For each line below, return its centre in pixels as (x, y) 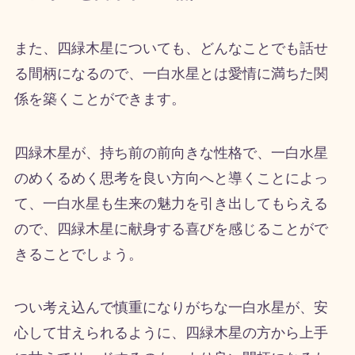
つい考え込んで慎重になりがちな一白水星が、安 (171, 308)
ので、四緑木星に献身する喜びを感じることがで (171, 229)
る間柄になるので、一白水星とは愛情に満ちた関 (171, 73)
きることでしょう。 (78, 254)
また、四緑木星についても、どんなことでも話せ (171, 48)
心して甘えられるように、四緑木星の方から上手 (171, 333)
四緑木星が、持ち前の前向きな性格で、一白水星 (171, 153)
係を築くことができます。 (99, 99)
